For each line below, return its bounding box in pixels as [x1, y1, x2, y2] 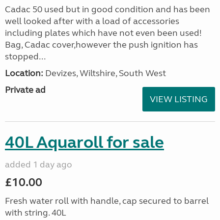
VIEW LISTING [150, 94, 208, 105]
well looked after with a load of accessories [5, 16, 179, 27]
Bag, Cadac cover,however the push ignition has [5, 39, 198, 50]
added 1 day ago [5, 159, 72, 170]
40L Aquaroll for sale [5, 132, 164, 153]
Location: [5, 68, 43, 79]
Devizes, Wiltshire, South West [43, 68, 166, 79]
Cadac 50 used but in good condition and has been [5, 4, 210, 15]
